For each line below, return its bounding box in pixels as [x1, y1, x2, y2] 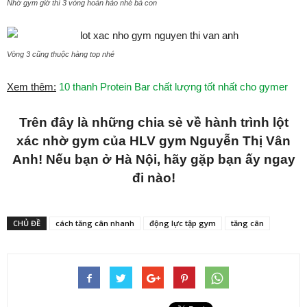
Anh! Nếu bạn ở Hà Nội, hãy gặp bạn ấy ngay [12, 152, 295, 167]
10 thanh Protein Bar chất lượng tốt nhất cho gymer [59, 81, 288, 93]
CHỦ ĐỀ [13, 218, 40, 228]
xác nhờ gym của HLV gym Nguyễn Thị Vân [16, 134, 291, 148]
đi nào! [132, 171, 175, 185]
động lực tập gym [149, 218, 216, 228]
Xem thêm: [7, 81, 56, 93]
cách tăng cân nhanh [56, 218, 134, 228]
